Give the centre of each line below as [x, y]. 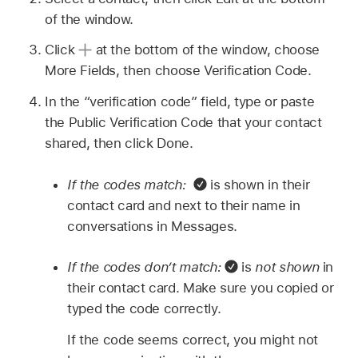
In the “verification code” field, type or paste [180, 102]
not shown [287, 267]
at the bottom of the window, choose [206, 50]
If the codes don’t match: [144, 267]
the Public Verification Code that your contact [183, 123]
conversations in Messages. [152, 226]
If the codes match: [128, 184]
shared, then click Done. [119, 143]
